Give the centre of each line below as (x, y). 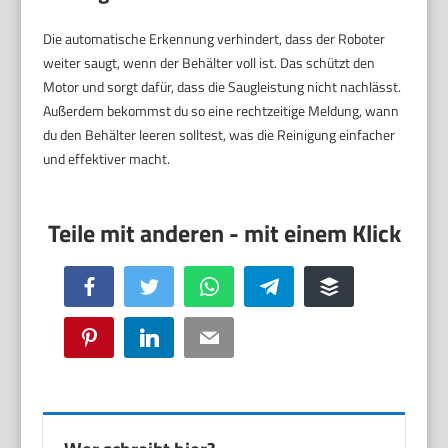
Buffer (353, 286)
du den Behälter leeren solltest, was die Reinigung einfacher (219, 135)
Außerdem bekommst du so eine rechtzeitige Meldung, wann (221, 111)
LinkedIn (180, 337)
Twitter (175, 286)
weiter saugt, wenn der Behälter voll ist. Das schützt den (209, 63)
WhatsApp (245, 286)
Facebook (121, 286)
